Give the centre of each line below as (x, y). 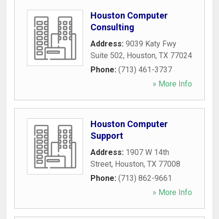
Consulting (112, 27)
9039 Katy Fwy (151, 44)
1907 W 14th (147, 152)
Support (107, 136)
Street (101, 164)
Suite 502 (107, 55)
